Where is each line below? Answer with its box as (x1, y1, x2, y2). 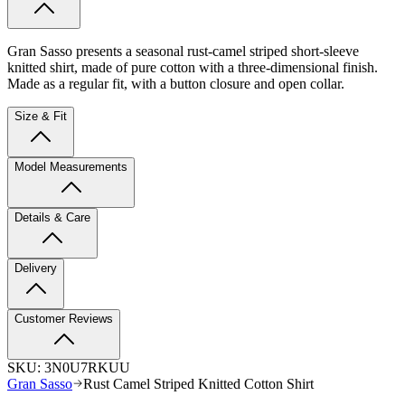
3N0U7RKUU (44, 359, 130, 375)
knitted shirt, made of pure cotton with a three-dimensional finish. (7, 59, 378, 75)
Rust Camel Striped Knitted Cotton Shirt (83, 375, 314, 391)
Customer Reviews (14, 311, 113, 325)
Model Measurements (14, 159, 127, 174)
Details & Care (14, 210, 90, 224)
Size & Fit (14, 108, 67, 123)
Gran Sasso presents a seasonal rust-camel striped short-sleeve (7, 42, 359, 59)
